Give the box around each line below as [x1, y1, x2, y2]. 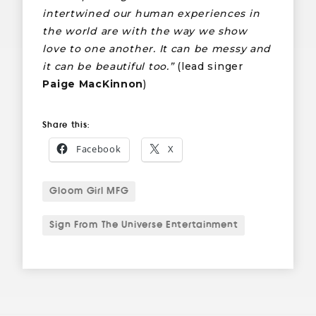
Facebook [75, 142, 121, 156]
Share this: [42, 120, 90, 130]
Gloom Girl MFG [49, 186, 129, 197]
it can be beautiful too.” [42, 60, 174, 73]
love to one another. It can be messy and [42, 42, 272, 56]
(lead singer [174, 60, 243, 73]
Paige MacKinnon [42, 78, 144, 91]
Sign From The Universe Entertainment [49, 219, 238, 231]
